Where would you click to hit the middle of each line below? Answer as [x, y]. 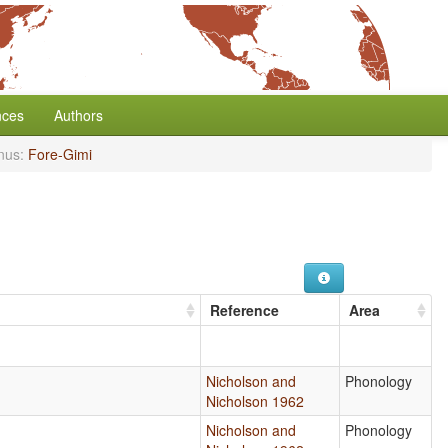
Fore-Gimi [60, 154]
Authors [78, 115]
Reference [245, 309]
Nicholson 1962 [255, 400]
